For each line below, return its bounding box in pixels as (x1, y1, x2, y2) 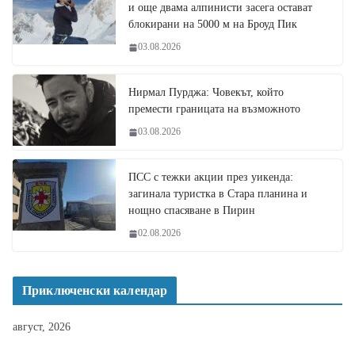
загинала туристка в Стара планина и (128, 188, 307, 200)
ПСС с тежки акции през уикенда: (128, 171, 293, 184)
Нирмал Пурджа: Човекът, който (128, 86, 284, 99)
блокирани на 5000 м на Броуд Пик (128, 18, 297, 31)
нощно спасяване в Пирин (128, 204, 255, 217)
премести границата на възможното (128, 103, 300, 116)
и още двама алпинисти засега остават (128, 2, 312, 14)
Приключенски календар (22, 284, 168, 298)
